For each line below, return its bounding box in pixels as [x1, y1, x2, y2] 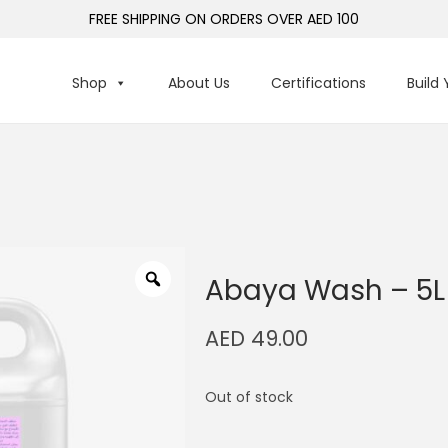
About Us [168, 73, 230, 93]
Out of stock [205, 387, 294, 407]
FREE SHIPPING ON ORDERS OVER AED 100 [89, 9, 359, 29]
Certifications [271, 73, 366, 93]
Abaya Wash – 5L [205, 271, 446, 310]
